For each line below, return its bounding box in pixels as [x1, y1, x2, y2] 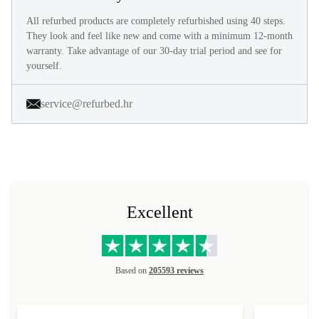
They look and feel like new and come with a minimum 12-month [26, 31, 293, 41]
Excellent [126, 203, 193, 221]
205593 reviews [149, 266, 204, 276]
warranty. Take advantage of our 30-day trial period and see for [26, 46, 282, 56]
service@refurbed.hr [41, 98, 132, 110]
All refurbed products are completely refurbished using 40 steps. [26, 16, 286, 26]
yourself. [26, 61, 62, 71]
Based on [115, 266, 149, 276]
